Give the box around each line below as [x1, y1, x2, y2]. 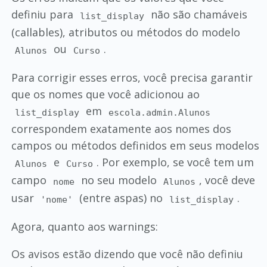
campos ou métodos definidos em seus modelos [11, 138, 259, 153]
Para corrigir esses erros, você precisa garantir [11, 70, 253, 85]
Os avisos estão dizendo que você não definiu [11, 247, 243, 262]
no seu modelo [78, 173, 160, 188]
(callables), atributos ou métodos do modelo [11, 25, 240, 40]
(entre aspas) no [76, 191, 166, 206]
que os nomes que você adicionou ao [11, 87, 200, 102]
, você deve [199, 173, 256, 188]
